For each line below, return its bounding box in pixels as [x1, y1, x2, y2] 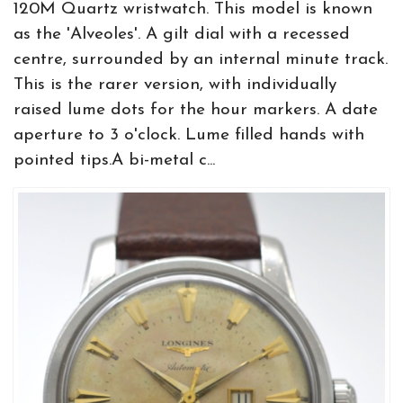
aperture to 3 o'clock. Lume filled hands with [13, 127, 364, 144]
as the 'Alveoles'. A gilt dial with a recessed [13, 26, 350, 43]
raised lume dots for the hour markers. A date [13, 102, 378, 119]
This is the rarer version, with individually [13, 76, 336, 94]
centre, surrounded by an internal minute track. [13, 51, 388, 68]
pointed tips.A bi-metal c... [13, 152, 215, 169]
